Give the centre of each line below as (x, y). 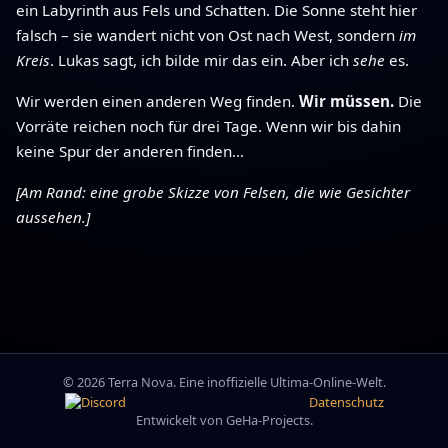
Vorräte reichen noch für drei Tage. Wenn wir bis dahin (208, 125)
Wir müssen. (346, 100)
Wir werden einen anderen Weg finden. (157, 100)
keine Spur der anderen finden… (130, 150)
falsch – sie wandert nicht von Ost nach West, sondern (207, 34)
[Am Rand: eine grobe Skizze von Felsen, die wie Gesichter (213, 191)
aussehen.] (53, 216)
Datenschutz (346, 401)
